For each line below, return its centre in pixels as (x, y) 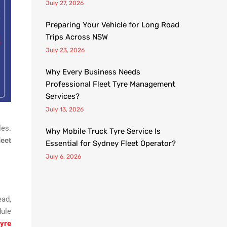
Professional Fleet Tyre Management (110, 84)
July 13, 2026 (65, 109)
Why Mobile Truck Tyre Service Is (103, 131)
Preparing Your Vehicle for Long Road (112, 25)
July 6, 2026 (63, 157)
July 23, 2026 (65, 50)
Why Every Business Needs (93, 72)
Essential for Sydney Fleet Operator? (111, 143)
